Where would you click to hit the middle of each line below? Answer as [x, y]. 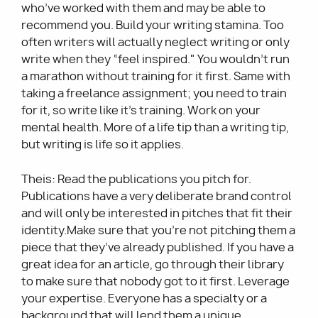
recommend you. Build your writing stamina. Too [153, 26]
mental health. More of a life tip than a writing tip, [155, 128]
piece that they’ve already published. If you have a [158, 248]
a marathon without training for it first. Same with [156, 77]
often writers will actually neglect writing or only [155, 43]
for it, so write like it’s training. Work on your [141, 111]
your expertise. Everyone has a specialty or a [144, 299]
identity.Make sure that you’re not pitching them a [158, 231]
